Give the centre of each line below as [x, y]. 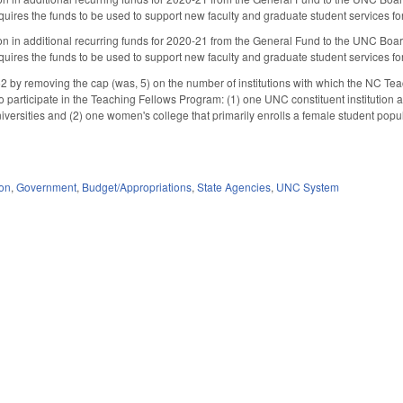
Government [47, 186]
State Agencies [234, 186]
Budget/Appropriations [137, 186]
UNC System [308, 186]
